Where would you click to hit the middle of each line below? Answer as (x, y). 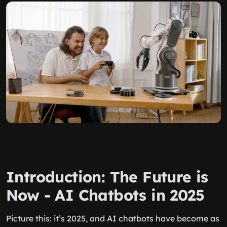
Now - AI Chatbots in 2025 (105, 195)
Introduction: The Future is (107, 177)
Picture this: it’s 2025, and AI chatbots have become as (113, 218)
